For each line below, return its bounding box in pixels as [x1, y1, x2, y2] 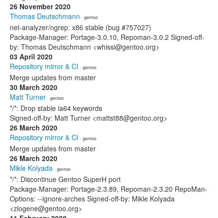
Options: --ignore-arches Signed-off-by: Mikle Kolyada [10, 194, 175, 203]
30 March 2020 [10, 82, 57, 92]
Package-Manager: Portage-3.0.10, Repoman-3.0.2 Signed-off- [10, 32, 204, 42]
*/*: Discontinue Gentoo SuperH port [10, 174, 121, 184]
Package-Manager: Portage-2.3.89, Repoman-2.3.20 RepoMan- [10, 184, 207, 194]
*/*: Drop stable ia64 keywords [10, 103, 102, 113]
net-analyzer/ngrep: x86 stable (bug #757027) [10, 22, 151, 32]
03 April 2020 [10, 52, 53, 61]
